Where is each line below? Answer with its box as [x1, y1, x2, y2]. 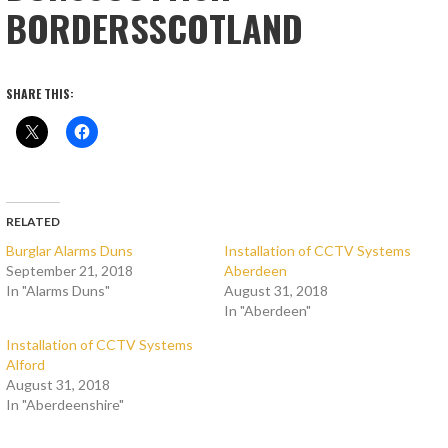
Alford [6, 356, 46, 374]
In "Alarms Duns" [6, 282, 111, 300]
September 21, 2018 [6, 262, 134, 280]
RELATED [6, 214, 61, 230]
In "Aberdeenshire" [6, 396, 125, 414]
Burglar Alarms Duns [6, 242, 134, 260]
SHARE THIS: [6, 85, 75, 103]
